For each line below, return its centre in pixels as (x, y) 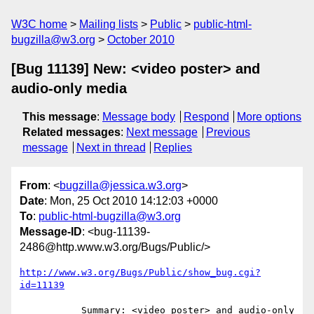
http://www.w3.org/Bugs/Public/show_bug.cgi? (140, 273)
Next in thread (111, 148)
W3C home (39, 24)
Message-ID (51, 232)
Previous (228, 132)
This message (60, 117)
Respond (206, 117)
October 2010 (141, 40)
